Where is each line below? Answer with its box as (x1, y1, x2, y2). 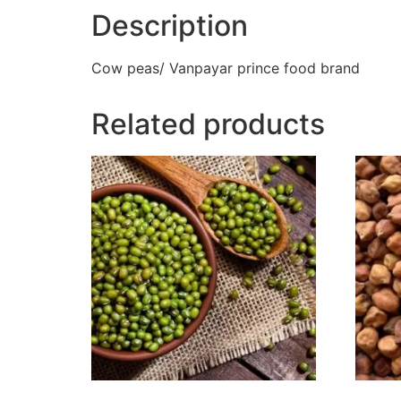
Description (91, 8, 248, 44)
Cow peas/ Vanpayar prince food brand (91, 59, 360, 78)
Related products (91, 107, 325, 142)
